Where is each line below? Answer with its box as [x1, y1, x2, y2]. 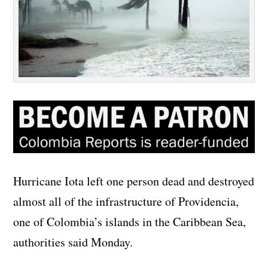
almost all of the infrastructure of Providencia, [13, 193, 239, 210]
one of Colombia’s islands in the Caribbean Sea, [13, 214, 246, 230]
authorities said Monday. [13, 234, 133, 251]
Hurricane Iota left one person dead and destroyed [13, 173, 255, 190]
